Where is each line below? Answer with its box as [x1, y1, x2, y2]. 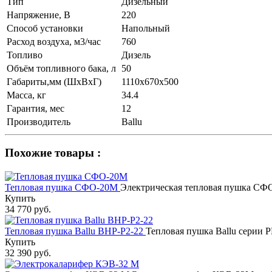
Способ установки [7, 22, 83, 33]
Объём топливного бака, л [7, 63, 116, 73]
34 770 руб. [5, 204, 51, 215]
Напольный [121, 22, 170, 33]
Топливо [7, 49, 42, 60]
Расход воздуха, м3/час [7, 36, 101, 47]
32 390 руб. [5, 248, 51, 259]
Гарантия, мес [7, 103, 64, 114]
